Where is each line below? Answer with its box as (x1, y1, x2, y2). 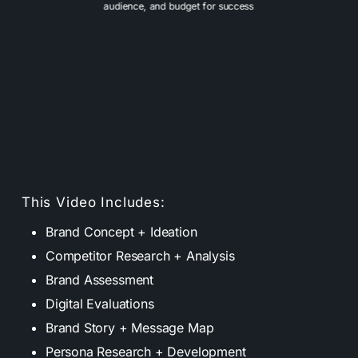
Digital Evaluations (45, 295, 154, 312)
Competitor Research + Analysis (45, 247, 235, 264)
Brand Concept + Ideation (45, 223, 197, 240)
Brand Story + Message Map (45, 319, 214, 336)
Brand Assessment (45, 271, 153, 288)
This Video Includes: (21, 193, 165, 210)
